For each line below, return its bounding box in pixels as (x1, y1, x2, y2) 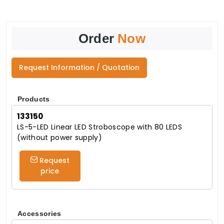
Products (17, 95, 50, 103)
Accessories (17, 209, 61, 218)
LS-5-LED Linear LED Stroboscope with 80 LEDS (17, 122, 182, 132)
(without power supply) (17, 132, 102, 143)
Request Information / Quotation (19, 62, 139, 73)
